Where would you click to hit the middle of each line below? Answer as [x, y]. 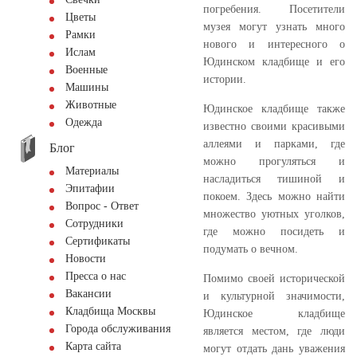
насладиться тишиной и [274, 178]
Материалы [92, 171]
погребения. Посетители [274, 9]
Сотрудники [94, 224]
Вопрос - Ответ [102, 206]
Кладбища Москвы [110, 311]
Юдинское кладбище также [274, 108]
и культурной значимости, [274, 296]
